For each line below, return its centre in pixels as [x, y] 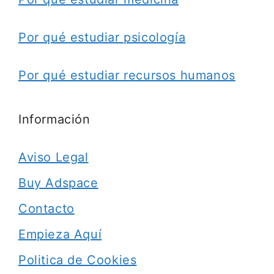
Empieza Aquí [60, 234]
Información [54, 119]
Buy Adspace [58, 183]
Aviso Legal [54, 157]
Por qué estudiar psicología [102, 37]
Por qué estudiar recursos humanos [127, 75]
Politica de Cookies [78, 260]
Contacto [46, 209]
